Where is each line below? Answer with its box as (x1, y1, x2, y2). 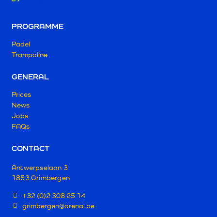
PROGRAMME (12, 21, 63, 31)
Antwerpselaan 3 (12, 163, 68, 171)
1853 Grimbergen (12, 173, 70, 182)
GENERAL (12, 72, 49, 81)
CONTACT (12, 143, 49, 153)
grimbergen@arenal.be (22, 201, 95, 210)
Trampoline (12, 50, 47, 59)
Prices (12, 90, 31, 98)
